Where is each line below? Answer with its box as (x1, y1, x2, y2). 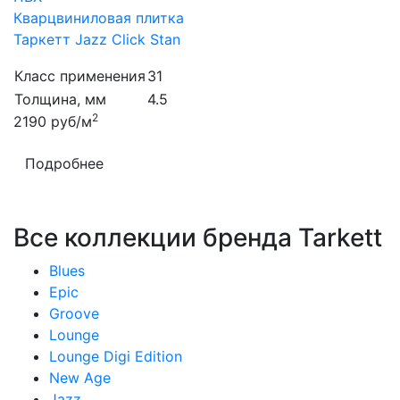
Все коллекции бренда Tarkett (13, 222, 382, 253)
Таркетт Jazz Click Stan (13, 30, 180, 48)
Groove (49, 304, 99, 322)
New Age (49, 369, 111, 387)
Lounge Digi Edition (49, 347, 182, 365)
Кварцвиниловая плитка (13, 9, 184, 27)
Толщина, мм (14, 90, 106, 108)
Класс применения (14, 67, 146, 85)
